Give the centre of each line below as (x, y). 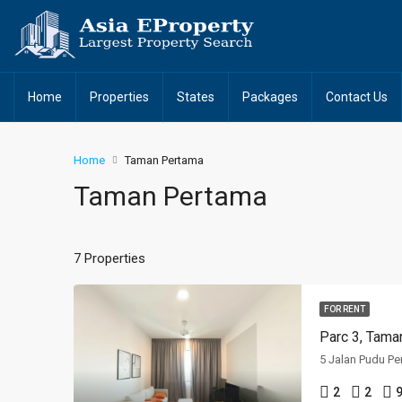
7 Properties (109, 258)
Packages (270, 97)
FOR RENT (345, 310)
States (196, 97)
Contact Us (357, 97)
